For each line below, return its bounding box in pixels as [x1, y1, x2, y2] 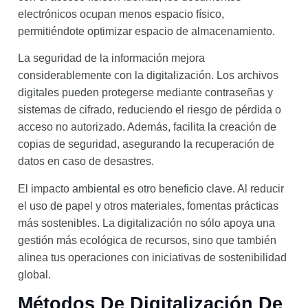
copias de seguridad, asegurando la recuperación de [18, 138, 274, 151]
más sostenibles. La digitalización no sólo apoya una [18, 217, 275, 229]
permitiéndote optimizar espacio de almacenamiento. [18, 25, 275, 37]
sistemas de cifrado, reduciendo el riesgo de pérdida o [18, 104, 281, 116]
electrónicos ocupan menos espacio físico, [18, 8, 224, 20]
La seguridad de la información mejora [18, 52, 205, 65]
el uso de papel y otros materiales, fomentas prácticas [18, 199, 278, 212]
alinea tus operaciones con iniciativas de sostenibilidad [18, 251, 287, 263]
